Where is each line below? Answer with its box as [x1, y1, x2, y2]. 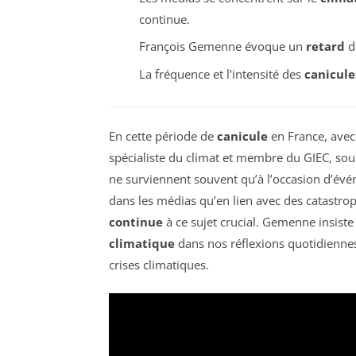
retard [305, 38, 345, 55]
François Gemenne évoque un [138, 38, 306, 55]
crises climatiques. [109, 256, 209, 273]
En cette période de [109, 127, 217, 144]
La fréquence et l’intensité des [138, 65, 304, 82]
